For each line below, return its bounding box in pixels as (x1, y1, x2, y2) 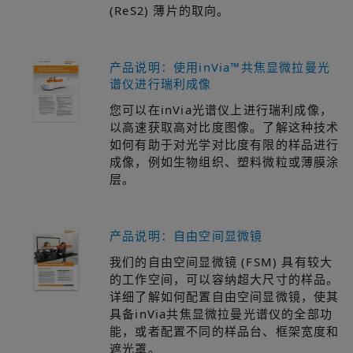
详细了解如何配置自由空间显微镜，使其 (110, 288, 340, 304)
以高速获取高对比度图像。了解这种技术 (110, 118, 340, 135)
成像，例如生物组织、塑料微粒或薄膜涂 (110, 153, 340, 169)
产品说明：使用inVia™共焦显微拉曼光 (110, 58, 330, 75)
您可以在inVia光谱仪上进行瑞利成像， (110, 101, 333, 117)
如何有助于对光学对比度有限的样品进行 (110, 136, 340, 152)
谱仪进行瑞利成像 (110, 75, 212, 91)
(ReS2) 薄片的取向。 (110, 2, 230, 18)
